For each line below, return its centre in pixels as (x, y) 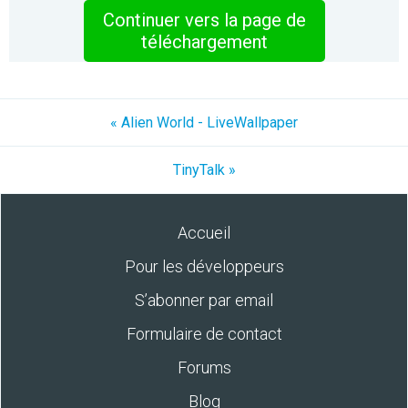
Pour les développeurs (204, 266)
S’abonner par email (204, 300)
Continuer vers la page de (204, 20)
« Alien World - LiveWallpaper (204, 122)
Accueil (204, 233)
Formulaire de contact (204, 334)
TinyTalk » (204, 170)
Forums (204, 367)
